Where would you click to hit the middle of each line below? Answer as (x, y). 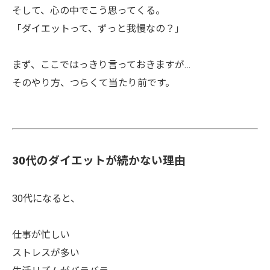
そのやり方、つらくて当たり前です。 (93, 83)
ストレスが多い (46, 253)
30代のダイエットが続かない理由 (99, 161)
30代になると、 (46, 199)
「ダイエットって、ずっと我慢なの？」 (98, 29)
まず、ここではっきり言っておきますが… (101, 65)
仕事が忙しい (41, 235)
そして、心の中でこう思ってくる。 (89, 11)
